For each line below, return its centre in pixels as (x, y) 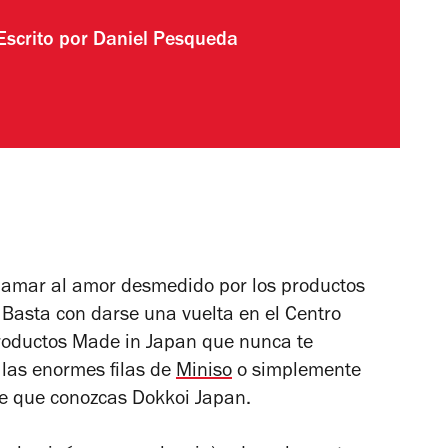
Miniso (204, 373)
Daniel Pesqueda (166, 41)
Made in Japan (134, 345)
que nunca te (255, 345)
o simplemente (296, 373)
